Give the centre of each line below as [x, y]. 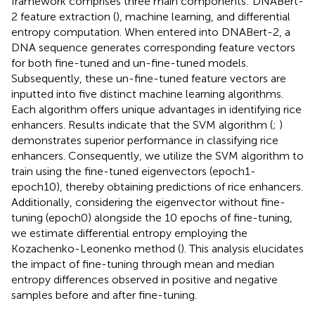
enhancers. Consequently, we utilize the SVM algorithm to [157, 155]
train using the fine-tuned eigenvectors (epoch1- [134, 171]
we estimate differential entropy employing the [129, 233]
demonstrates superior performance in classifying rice [145, 140]
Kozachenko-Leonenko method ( [96, 248]
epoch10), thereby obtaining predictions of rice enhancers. [157, 186]
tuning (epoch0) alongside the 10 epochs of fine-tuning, [152, 217]
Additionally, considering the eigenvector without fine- [148, 202]
